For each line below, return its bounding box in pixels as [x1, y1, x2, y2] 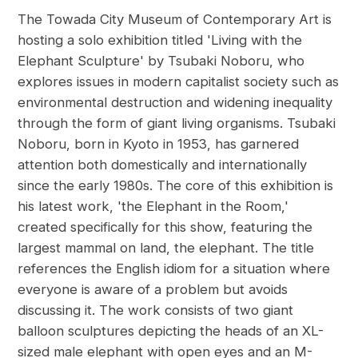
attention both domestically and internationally [18, 157, 308, 173]
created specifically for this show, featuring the [18, 219, 313, 236]
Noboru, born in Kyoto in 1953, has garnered [18, 136, 300, 153]
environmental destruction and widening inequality [18, 94, 333, 111]
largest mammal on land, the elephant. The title [18, 240, 315, 257]
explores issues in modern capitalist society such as [18, 74, 340, 90]
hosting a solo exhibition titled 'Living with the [18, 32, 303, 49]
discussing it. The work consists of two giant [18, 302, 294, 319]
